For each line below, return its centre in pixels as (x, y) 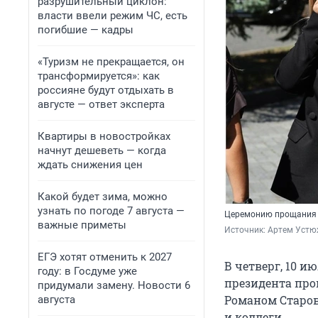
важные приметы (82, 225)
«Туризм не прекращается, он (111, 62)
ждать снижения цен (90, 165)
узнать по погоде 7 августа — (111, 211)
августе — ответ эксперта (101, 104)
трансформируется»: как (99, 76)
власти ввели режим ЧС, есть (113, 16)
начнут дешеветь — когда (102, 150)
